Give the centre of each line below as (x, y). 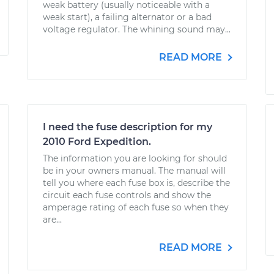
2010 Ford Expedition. (97, 142)
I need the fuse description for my (128, 127)
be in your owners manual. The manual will (134, 171)
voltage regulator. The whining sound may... (137, 29)
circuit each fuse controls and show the (127, 195)
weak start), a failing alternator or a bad (127, 17)
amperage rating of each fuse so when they (136, 207)
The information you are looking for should (135, 158)
